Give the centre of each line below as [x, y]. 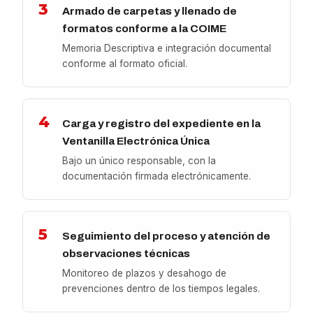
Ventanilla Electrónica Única [136, 141]
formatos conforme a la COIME [145, 29]
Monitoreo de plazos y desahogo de [145, 274]
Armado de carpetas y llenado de [150, 11]
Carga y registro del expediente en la [162, 124]
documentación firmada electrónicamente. [157, 176]
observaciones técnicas [126, 254]
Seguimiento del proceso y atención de [167, 236]
